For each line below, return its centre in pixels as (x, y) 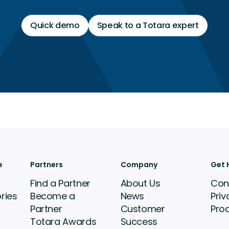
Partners (46, 165)
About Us (140, 184)
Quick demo (55, 26)
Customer (143, 209)
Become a (53, 196)
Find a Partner (60, 184)
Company (139, 165)
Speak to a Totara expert (148, 26)
